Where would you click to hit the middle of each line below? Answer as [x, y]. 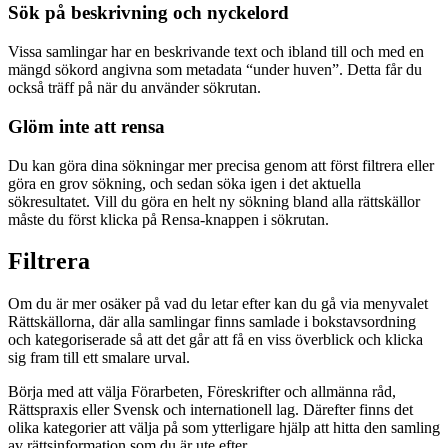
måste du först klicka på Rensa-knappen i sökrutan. [168, 219]
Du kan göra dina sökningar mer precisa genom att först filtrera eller [221, 165]
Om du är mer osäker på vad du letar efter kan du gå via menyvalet [218, 304]
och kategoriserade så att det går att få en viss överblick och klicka [215, 340]
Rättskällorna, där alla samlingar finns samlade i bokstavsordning [212, 322]
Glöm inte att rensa [86, 126]
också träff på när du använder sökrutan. [134, 88]
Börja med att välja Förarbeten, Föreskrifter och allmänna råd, [202, 392]
